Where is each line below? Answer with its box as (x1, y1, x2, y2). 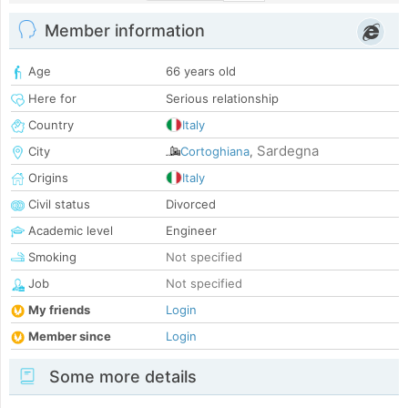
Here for (25, 91, 76, 107)
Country (25, 117, 74, 133)
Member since (28, 329, 111, 344)
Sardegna (257, 142, 319, 160)
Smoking (25, 250, 76, 265)
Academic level (25, 223, 113, 239)
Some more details (45, 367, 197, 387)
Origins (25, 170, 68, 186)
